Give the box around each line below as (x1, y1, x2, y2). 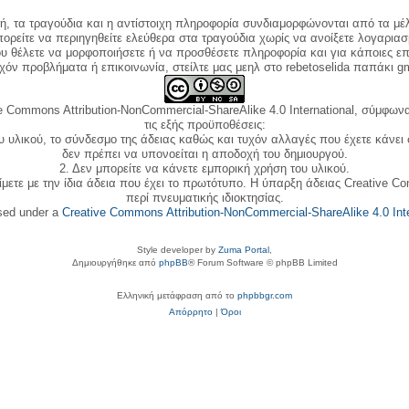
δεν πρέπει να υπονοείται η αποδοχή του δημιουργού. (61, 147, 348, 161)
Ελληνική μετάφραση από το (117, 289, 237, 300)
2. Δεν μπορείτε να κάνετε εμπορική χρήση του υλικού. (59, 162, 350, 175)
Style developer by (137, 244, 218, 255)
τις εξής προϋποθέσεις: (143, 118, 266, 131)
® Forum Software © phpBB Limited (187, 257, 338, 267)
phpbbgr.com (237, 289, 292, 300)
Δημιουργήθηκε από (71, 257, 159, 267)
